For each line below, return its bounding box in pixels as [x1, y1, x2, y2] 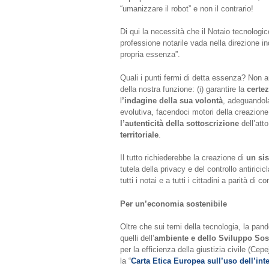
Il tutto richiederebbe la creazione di [119, 153, 246, 163]
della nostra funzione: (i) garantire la [119, 84, 247, 94]
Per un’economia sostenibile [119, 199, 227, 208]
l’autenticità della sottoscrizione [119, 118, 239, 128]
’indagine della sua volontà [121, 95, 223, 105]
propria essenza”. [119, 50, 180, 59]
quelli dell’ [119, 234, 154, 243]
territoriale [119, 130, 159, 139]
